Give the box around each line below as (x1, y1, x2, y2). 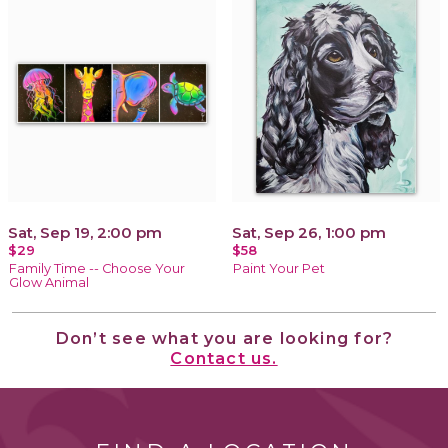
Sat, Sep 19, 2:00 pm (8, 222, 162, 242)
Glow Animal (9, 274, 89, 290)
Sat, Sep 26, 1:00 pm (232, 222, 386, 242)
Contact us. (170, 347, 278, 368)
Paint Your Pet (233, 260, 325, 276)
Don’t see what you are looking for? (54, 327, 394, 348)
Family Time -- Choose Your (9, 260, 185, 276)
